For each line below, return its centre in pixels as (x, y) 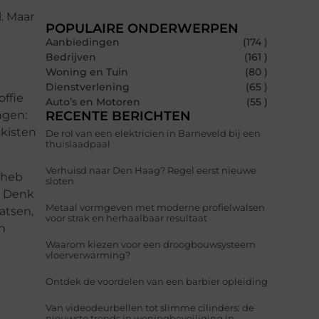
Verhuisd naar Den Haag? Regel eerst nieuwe (151, 171)
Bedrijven (71, 57)
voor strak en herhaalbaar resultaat (126, 218)
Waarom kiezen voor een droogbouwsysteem (151, 245)
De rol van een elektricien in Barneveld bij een (153, 134)
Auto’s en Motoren (93, 102)
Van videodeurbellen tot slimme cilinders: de (150, 308)
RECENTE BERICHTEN (118, 116)
